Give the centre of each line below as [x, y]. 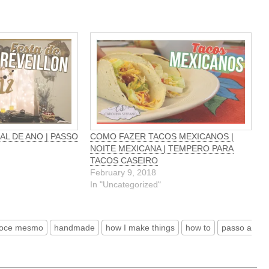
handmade [74, 227]
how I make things [140, 227]
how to [198, 227]
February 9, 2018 [123, 172]
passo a [237, 227]
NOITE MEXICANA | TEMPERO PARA [162, 148]
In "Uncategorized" [126, 184]
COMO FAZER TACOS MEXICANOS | [162, 136]
